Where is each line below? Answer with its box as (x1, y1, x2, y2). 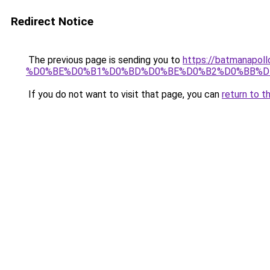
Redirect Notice (11, 14, 93, 28)
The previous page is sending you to (26, 54, 183, 66)
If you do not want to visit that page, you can (26, 89, 222, 100)
